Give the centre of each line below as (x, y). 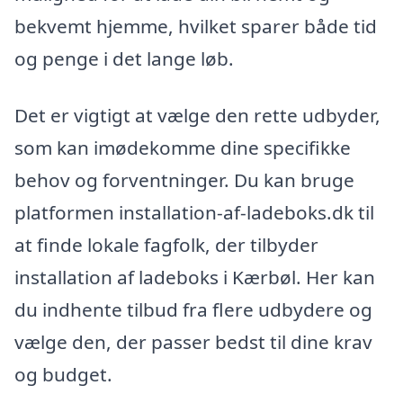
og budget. (63, 375)
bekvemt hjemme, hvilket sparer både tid (196, 26)
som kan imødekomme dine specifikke (183, 148)
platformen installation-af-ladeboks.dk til (194, 213)
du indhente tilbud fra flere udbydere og (193, 310)
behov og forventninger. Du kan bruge (184, 180)
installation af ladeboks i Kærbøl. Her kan (195, 278)
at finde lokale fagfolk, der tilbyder (166, 245)
